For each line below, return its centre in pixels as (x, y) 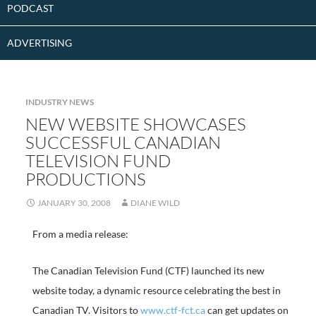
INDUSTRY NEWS (59, 102)
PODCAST (30, 8)
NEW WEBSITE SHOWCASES (135, 124)
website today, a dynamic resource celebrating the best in (156, 290)
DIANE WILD (155, 203)
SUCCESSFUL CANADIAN (123, 142)
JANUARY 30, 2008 (74, 203)
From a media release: (80, 234)
